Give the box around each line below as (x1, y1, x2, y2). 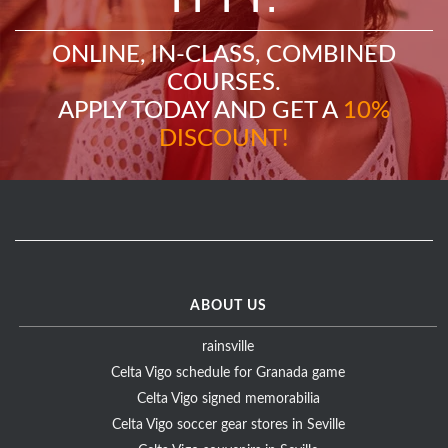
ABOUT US (189, 299, 267, 314)
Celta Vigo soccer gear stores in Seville (111, 418, 345, 433)
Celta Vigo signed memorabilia (136, 392, 320, 407)
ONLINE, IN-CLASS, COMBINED (52, 43, 396, 68)
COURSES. (167, 71, 281, 96)
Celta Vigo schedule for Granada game (111, 366, 346, 381)
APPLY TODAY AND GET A (58, 99, 343, 124)
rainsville (202, 340, 255, 355)
